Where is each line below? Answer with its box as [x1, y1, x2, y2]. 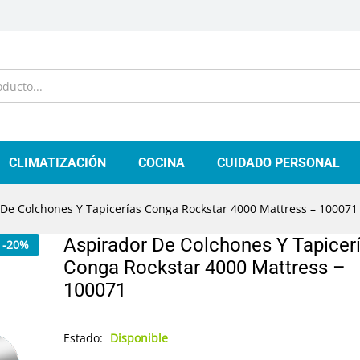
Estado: [63, 330, 106, 346]
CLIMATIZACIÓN [9, 155, 106, 170]
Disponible [109, 330, 168, 346]
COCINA [138, 155, 185, 170]
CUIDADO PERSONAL [217, 155, 340, 170]
